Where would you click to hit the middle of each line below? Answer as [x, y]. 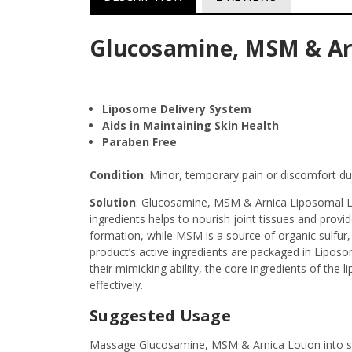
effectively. [116, 285]
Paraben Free [140, 142]
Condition [117, 175]
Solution [113, 203]
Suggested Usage [160, 316]
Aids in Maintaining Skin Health [191, 126]
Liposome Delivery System [177, 109]
